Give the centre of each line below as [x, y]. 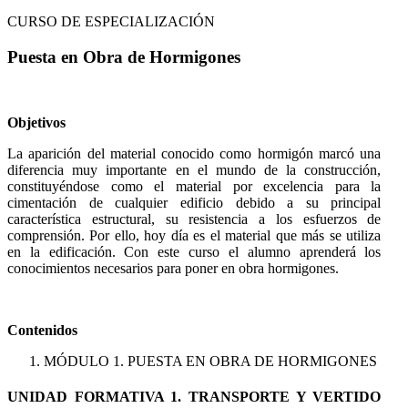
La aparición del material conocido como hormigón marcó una [194, 154]
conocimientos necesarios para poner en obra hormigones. [173, 269]
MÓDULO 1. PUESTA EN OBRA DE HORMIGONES [210, 362]
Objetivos [36, 123]
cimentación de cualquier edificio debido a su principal [194, 203]
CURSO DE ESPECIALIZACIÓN [111, 21]
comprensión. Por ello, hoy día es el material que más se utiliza [194, 236]
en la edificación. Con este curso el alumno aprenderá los [194, 252]
